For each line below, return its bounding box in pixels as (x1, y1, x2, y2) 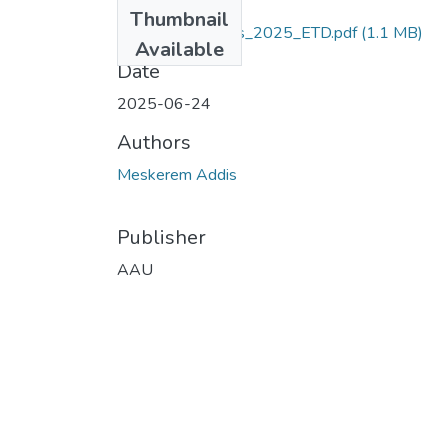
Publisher (117, 223, 206, 251)
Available (135, 35, 224, 63)
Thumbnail (130, 5, 229, 33)
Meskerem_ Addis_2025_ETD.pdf (117, 21, 357, 44)
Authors (117, 128, 191, 156)
